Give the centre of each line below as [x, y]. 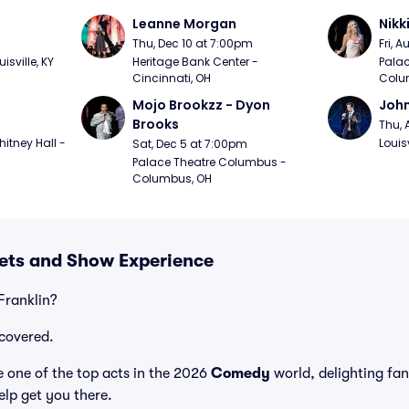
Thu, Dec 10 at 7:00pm [193, 43]
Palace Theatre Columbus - [210, 162]
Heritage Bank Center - [196, 62]
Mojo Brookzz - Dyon [202, 105]
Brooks [156, 124]
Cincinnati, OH [172, 78]
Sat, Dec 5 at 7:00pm [190, 144]
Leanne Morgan [185, 24]
